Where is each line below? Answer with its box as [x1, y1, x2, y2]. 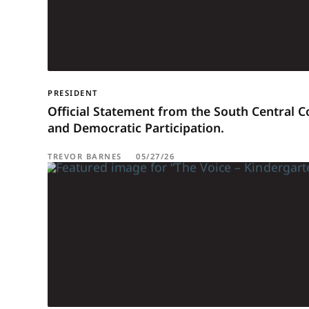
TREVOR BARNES [48, 150, 122, 161]
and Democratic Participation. [48, 119, 225, 136]
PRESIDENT [48, 87, 98, 98]
